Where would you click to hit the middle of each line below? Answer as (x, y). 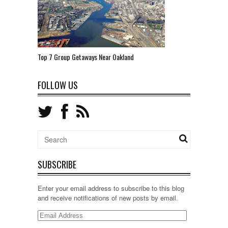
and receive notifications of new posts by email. (108, 198)
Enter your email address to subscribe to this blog (111, 188)
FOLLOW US (58, 85)
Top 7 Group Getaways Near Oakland (86, 57)
